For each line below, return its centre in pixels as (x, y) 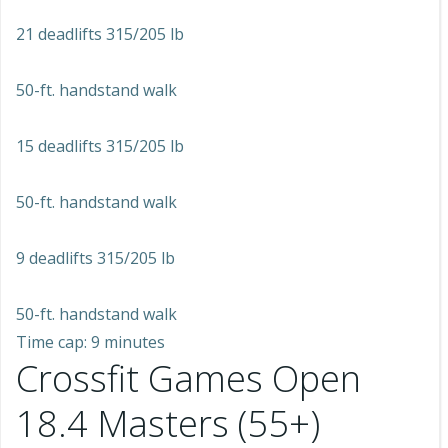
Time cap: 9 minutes (90, 342)
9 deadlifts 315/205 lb (95, 258)
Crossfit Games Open (188, 378)
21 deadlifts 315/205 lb (100, 34)
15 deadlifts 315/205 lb (100, 146)
